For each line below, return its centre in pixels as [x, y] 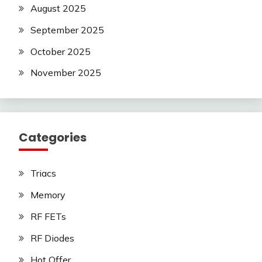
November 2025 [66, 73]
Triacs [43, 173]
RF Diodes [52, 238]
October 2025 [61, 51]
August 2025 [58, 8]
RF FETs [48, 216]
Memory [48, 195]
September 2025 [67, 30]
